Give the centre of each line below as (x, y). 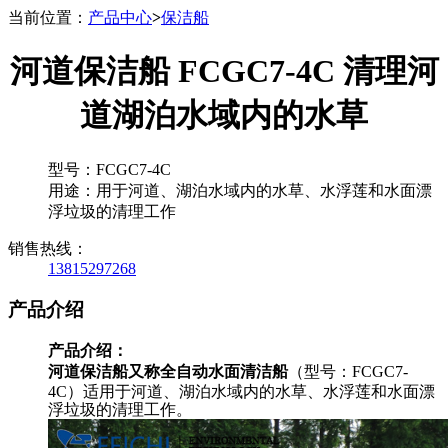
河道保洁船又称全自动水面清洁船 (168, 372)
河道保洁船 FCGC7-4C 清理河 (224, 71)
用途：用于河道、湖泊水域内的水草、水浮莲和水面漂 (240, 190)
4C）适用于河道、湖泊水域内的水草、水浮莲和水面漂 (241, 392)
